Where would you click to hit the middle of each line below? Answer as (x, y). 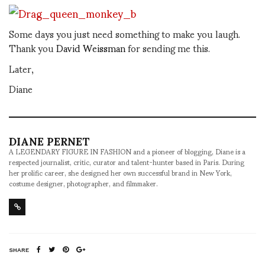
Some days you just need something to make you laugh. (125, 34)
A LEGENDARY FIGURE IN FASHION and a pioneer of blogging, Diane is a (127, 151)
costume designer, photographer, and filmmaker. (83, 183)
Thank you (33, 48)
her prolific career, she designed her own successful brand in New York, (120, 173)
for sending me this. (169, 48)
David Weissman (92, 48)
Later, (21, 68)
